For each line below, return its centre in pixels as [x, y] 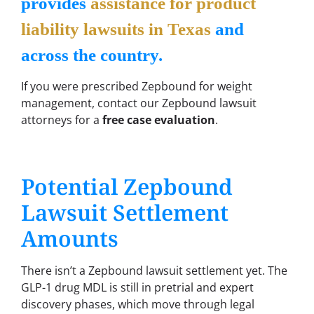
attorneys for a [62, 120]
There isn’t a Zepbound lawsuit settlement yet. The [154, 270]
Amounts [70, 238]
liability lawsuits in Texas [116, 29]
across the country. [92, 55]
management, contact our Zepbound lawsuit [139, 103]
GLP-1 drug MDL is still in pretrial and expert [137, 287]
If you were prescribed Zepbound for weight [137, 87]
